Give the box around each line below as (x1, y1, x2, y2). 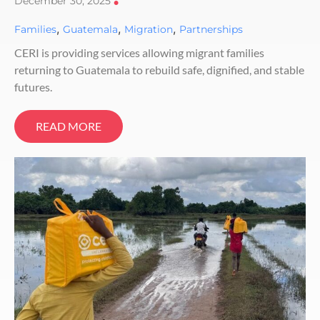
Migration (124, 22, 173, 36)
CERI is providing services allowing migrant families (14, 45, 264, 59)
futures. (14, 79, 52, 94)
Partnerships (179, 22, 243, 36)
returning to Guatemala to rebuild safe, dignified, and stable (14, 62, 304, 76)
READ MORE (36, 119, 101, 133)
